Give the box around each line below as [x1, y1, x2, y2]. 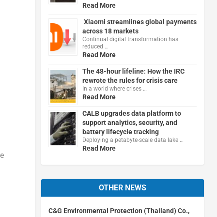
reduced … [82, 43, 108, 50]
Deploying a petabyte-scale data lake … [82, 136, 184, 143]
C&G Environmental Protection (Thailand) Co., [48, 206, 189, 215]
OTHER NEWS [98, 183, 146, 192]
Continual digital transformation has [82, 35, 178, 43]
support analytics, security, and [82, 118, 177, 126]
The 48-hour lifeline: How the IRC [82, 67, 185, 75]
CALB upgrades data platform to [82, 109, 181, 117]
